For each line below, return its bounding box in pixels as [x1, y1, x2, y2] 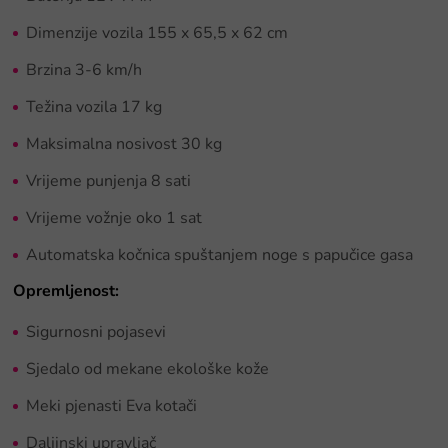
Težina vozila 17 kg [26, 95, 162, 118]
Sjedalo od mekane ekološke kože [26, 357, 269, 380]
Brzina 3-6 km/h [26, 58, 142, 81]
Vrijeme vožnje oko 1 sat [26, 206, 202, 229]
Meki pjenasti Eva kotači [26, 394, 197, 417]
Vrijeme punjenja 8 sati [26, 169, 191, 192]
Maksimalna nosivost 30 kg [26, 132, 222, 155]
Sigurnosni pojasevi [26, 320, 166, 343]
